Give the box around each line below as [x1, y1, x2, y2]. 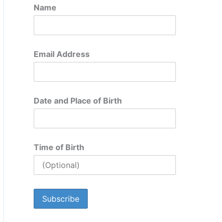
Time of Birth [34, 142, 84, 152]
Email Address [34, 49, 90, 59]
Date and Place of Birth [34, 96, 122, 106]
